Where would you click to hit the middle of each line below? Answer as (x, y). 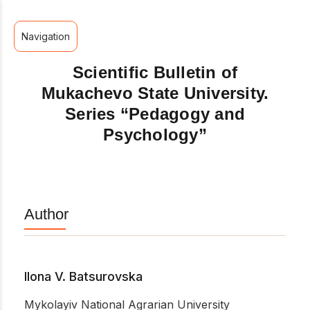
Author (46, 214)
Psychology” (155, 135)
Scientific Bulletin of (155, 72)
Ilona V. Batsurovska (83, 276)
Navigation (46, 36)
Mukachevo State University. (155, 93)
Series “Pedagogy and (155, 114)
